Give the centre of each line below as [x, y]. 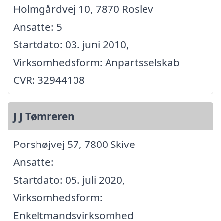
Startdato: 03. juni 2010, [71, 45]
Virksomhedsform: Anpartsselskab [96, 62]
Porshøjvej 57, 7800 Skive [74, 144]
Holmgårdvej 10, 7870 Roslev [83, 9]
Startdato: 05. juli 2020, [69, 180]
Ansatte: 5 [38, 27]
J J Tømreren [44, 117]
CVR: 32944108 [49, 80]
